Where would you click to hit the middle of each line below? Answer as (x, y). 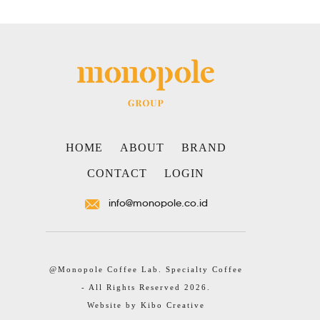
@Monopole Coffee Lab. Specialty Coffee (146, 270)
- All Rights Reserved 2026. (146, 287)
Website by (114, 305)
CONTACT (117, 174)
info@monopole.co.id (158, 204)
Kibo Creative (172, 305)
